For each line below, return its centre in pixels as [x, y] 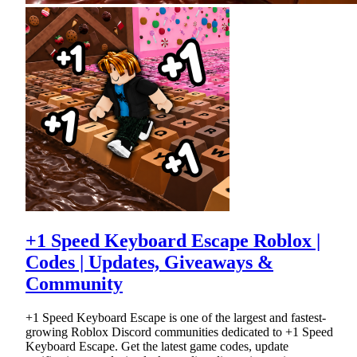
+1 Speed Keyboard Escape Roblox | [173, 241]
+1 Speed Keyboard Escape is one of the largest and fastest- [176, 318]
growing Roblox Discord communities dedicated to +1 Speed [179, 332]
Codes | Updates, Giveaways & [149, 263]
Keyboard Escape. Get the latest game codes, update [157, 347]
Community [74, 284]
